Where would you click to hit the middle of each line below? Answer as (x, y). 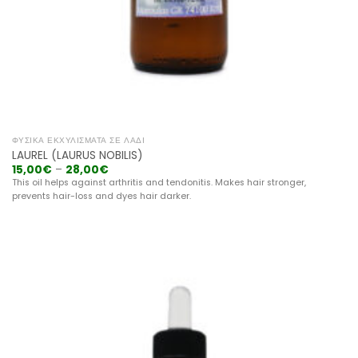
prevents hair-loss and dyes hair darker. (101, 197)
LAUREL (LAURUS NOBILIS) (77, 155)
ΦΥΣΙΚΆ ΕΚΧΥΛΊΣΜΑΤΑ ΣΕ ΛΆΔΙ (78, 141)
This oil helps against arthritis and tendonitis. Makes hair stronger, (159, 183)
